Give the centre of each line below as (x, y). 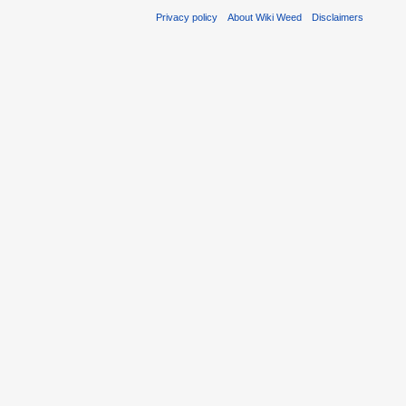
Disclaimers (338, 17)
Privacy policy (187, 17)
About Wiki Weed (265, 17)
